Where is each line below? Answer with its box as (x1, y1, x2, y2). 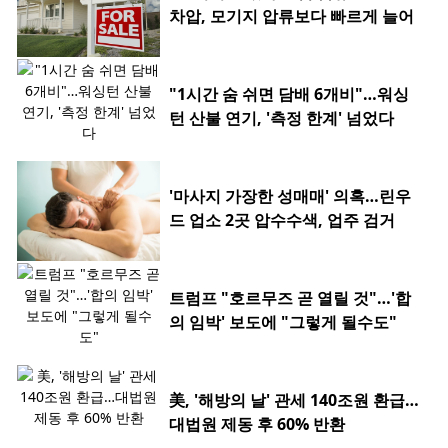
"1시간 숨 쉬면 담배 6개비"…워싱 (169, 83, 409, 106)
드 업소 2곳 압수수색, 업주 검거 (169, 209, 395, 232)
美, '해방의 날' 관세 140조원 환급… (169, 389, 419, 412)
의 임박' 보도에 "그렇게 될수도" (169, 311, 397, 334)
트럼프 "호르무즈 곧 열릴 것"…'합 (169, 287, 411, 310)
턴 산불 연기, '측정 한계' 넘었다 (169, 107, 394, 130)
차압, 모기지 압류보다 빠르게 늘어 (169, 5, 414, 28)
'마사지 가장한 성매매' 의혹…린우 (169, 185, 411, 208)
